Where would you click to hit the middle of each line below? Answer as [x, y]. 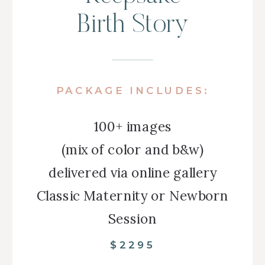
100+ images [132, 126]
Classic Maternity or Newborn [132, 195]
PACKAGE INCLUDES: [132, 90]
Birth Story [133, 25]
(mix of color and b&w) [132, 149]
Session [132, 219]
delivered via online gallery [132, 172]
